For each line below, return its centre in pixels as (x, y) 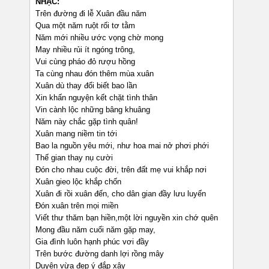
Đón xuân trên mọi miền (77, 206)
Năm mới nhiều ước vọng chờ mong (99, 38)
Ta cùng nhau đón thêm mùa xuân (95, 74)
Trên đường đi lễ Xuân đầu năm (91, 14)
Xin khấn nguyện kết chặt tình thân (96, 98)
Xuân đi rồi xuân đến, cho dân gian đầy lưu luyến (121, 194)
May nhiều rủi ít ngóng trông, (85, 50)
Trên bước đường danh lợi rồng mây (100, 254)
